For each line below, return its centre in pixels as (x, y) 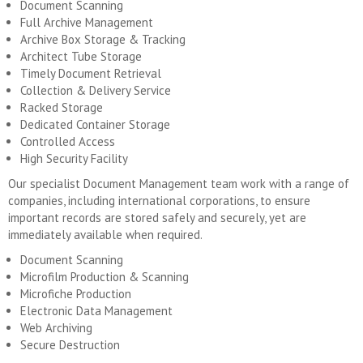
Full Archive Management (87, 22)
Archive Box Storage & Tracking (103, 39)
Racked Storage (62, 107)
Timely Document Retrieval (91, 73)
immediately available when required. (105, 235)
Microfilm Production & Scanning (105, 277)
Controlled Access (68, 141)
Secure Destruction (70, 345)
